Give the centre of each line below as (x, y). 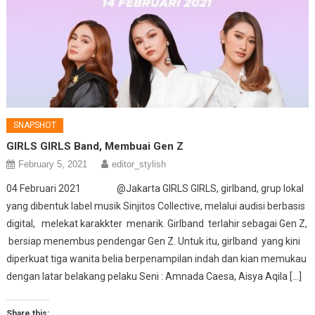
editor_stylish (139, 165)
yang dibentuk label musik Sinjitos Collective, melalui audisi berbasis (156, 206)
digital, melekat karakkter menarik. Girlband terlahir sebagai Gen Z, (157, 224)
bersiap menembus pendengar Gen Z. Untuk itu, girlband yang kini (154, 242)
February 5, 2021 (53, 165)
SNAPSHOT (35, 126)
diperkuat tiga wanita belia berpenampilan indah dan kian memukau (157, 259)
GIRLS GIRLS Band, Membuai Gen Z (95, 147)
